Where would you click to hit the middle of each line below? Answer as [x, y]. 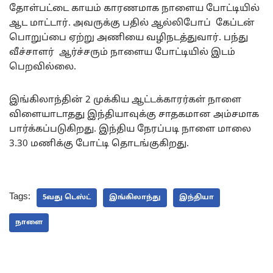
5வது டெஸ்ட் [67, 197]
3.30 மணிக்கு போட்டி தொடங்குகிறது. [99, 144]
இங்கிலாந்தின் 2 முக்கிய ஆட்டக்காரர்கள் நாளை [125, 100]
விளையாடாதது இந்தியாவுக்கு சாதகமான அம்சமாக [134, 115]
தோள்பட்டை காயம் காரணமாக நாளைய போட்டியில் [134, 9]
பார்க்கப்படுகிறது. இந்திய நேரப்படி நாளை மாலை [130, 129]
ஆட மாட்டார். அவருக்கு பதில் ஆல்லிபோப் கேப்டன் [132, 23]
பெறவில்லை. [43, 67]
